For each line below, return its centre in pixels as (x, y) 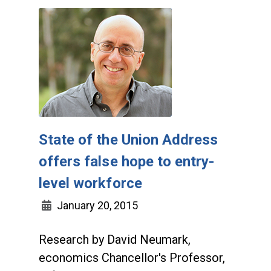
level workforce (90, 183)
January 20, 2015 (96, 205)
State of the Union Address (129, 140)
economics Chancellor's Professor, (132, 258)
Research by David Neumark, (115, 240)
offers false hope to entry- (127, 162)
